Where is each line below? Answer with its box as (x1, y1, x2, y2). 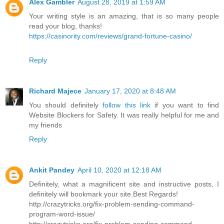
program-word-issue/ (29, 209, 95, 218)
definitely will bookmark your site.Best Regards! (29, 189, 178, 198)
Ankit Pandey (29, 165, 74, 174)
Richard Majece (29, 86, 81, 95)
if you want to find (150, 100, 219, 109)
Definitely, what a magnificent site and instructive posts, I (29, 179, 219, 188)
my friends (29, 120, 62, 129)
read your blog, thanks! (29, 21, 102, 30)
